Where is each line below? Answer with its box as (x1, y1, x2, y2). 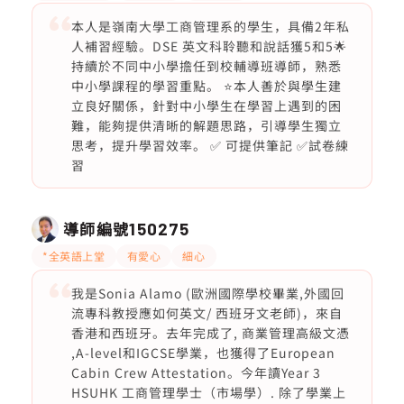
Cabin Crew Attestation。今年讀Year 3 (70, 363, 321, 381)
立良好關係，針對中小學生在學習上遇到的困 (70, 96, 342, 115)
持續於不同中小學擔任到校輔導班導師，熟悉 (70, 57, 342, 75)
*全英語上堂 (42, 248, 106, 263)
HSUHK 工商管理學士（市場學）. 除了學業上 (70, 383, 346, 401)
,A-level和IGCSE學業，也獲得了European (70, 344, 335, 362)
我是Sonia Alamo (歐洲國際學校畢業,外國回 (70, 284, 344, 302)
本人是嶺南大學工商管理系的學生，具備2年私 (70, 17, 350, 35)
